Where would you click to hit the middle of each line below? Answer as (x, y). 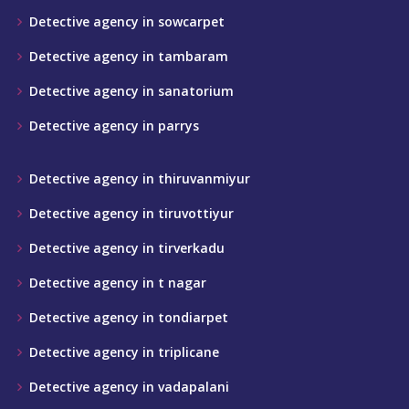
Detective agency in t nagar (118, 283)
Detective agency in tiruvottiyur (131, 213)
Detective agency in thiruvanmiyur (140, 178)
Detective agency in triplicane (124, 352)
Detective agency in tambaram (129, 56)
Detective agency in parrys (114, 126)
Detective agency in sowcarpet (127, 21)
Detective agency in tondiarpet (129, 317)
